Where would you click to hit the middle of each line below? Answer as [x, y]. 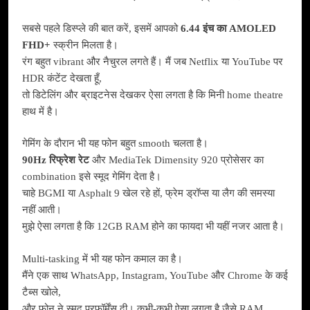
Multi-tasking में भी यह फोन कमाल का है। [102, 258]
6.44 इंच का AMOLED [228, 28]
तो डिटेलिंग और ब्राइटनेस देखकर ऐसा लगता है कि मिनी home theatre [153, 94]
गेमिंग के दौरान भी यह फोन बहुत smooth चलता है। [115, 144]
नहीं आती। [42, 210]
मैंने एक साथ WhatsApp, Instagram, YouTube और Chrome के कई [155, 275]
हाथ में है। [40, 111]
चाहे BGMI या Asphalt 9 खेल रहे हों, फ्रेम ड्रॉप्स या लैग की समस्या [148, 193]
